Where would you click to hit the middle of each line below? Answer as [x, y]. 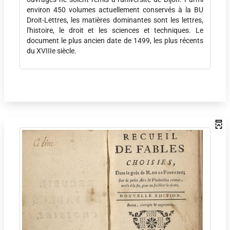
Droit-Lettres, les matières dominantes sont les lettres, [115, 20]
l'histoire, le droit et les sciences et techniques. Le [115, 31]
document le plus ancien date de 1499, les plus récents [115, 41]
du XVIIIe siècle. [52, 51]
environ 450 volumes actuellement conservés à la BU [115, 10]
